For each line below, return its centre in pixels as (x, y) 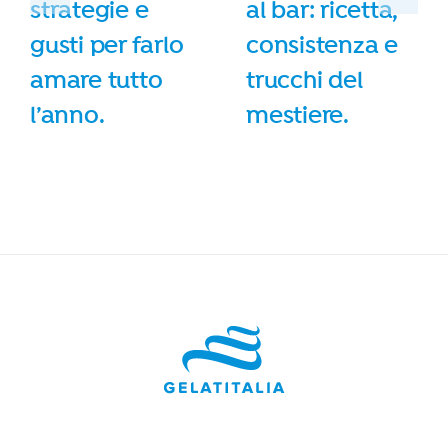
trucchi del (304, 79)
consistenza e (322, 44)
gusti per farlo (107, 44)
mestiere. (297, 114)
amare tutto (96, 79)
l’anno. (67, 114)
